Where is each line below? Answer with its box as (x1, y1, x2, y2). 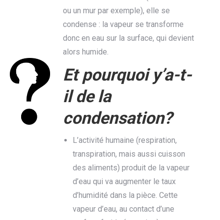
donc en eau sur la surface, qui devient (62, 33, 194, 43)
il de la (62, 86, 111, 106)
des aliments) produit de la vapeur (72, 163, 190, 172)
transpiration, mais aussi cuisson (72, 149, 185, 159)
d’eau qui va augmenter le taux (72, 177, 176, 186)
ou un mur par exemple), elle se (62, 6, 170, 15)
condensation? (62, 108, 172, 128)
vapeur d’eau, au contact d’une (72, 204, 174, 214)
